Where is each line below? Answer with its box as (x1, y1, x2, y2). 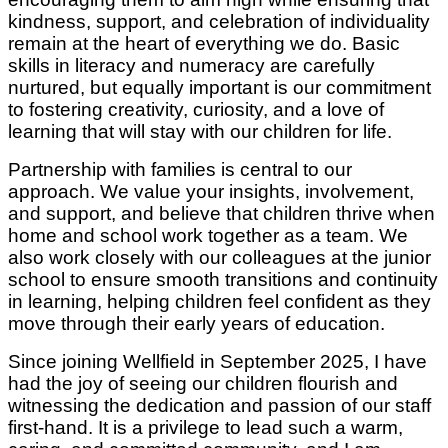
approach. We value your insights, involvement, (8, 180, 414, 202)
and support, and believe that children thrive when (8, 202, 435, 224)
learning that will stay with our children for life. (8, 120, 392, 142)
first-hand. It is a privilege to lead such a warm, (8, 416, 403, 438)
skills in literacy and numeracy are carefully (8, 54, 375, 76)
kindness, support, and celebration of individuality (8, 10, 430, 32)
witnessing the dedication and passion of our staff (8, 394, 431, 416)
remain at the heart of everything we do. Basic (8, 32, 400, 54)
